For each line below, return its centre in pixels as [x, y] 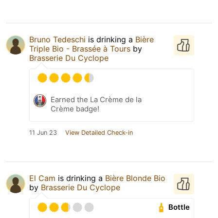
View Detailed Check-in [99, 132]
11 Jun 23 [43, 132]
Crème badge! [75, 109]
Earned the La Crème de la [96, 99]
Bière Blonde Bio [135, 178]
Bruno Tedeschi [57, 39]
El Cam [42, 178]
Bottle [179, 207]
